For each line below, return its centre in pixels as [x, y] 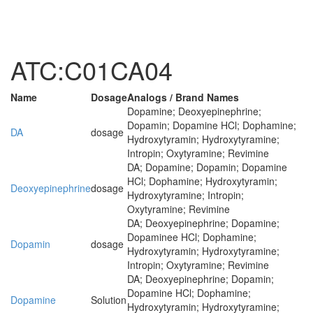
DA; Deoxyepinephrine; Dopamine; [203, 223]
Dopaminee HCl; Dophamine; [192, 237]
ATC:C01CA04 [92, 70]
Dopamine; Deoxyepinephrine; [194, 111]
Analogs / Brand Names [183, 97]
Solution [109, 300]
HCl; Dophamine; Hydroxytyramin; [202, 181]
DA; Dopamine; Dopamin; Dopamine [207, 167]
